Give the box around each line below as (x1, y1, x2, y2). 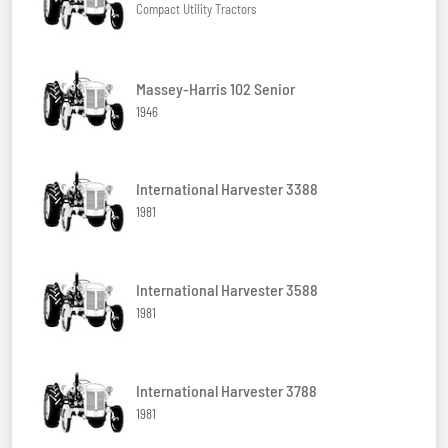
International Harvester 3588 (136, 280, 318, 300)
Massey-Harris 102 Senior (136, 78, 295, 98)
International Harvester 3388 (136, 179, 318, 199)
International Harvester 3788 (136, 380, 317, 400)
